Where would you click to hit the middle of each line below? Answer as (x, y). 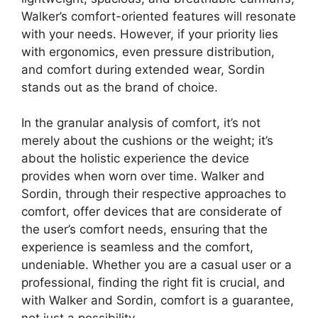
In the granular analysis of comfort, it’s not (141, 123)
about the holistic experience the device (135, 159)
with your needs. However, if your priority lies (150, 34)
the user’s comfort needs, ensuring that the (144, 230)
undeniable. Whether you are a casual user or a (157, 265)
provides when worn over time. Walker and (143, 176)
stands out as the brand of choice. (120, 87)
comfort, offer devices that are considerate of (152, 212)
